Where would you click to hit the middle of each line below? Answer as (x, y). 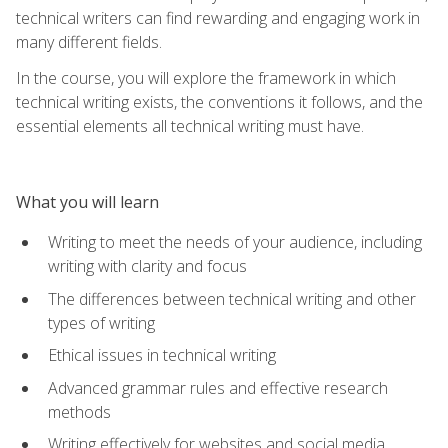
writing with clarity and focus (147, 265)
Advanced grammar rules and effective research (218, 387)
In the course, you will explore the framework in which (206, 77)
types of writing (101, 322)
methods (79, 411)
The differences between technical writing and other (232, 298)
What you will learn (87, 201)
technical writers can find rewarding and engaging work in (218, 17)
